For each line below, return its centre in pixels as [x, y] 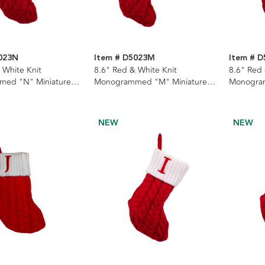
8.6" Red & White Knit [135, 70]
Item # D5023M [124, 58]
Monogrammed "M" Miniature [150, 82]
